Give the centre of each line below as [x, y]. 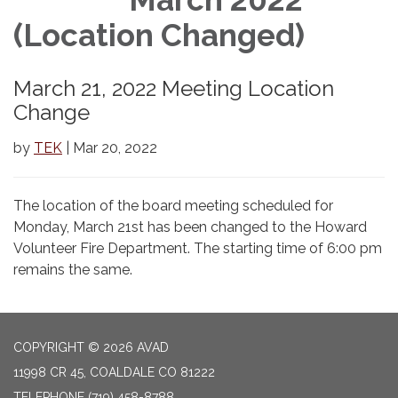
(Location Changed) [159, 35]
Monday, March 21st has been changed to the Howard [190, 227]
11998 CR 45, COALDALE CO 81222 [114, 372]
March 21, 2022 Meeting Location [174, 88]
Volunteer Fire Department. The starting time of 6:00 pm [198, 248]
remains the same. [73, 269]
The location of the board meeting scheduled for [173, 205]
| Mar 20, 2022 [110, 147]
